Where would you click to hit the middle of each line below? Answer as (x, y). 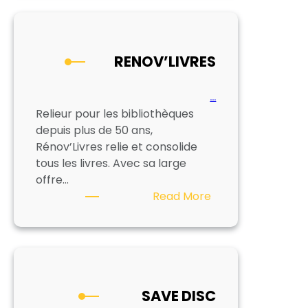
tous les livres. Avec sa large (111, 163)
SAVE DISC (179, 296)
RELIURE (231, 10)
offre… (52, 179)
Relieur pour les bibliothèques (115, 113)
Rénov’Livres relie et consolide (117, 146)
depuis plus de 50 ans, (94, 130)
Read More (182, 196)
